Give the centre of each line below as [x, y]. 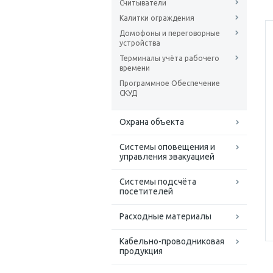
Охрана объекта [152, 122]
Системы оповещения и [167, 147]
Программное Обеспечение [170, 83]
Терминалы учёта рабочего [169, 58]
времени [135, 68]
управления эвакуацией [167, 157]
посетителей [146, 192]
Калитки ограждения [157, 18]
